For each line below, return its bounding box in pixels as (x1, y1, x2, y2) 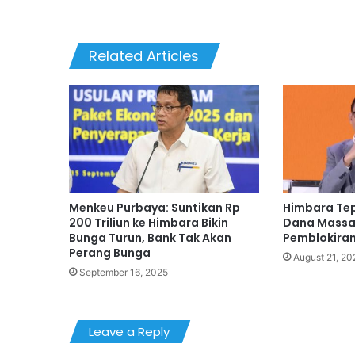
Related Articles (89, 46, 199, 67)
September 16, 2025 (79, 265, 168, 278)
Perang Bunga (69, 244, 151, 261)
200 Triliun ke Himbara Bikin (69, 214, 228, 231)
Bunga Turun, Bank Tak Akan (69, 229, 231, 246)
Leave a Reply (89, 323, 170, 340)
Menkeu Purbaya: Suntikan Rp (69, 199, 240, 216)
